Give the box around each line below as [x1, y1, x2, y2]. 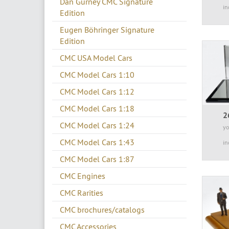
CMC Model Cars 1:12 [60, 86, 134, 97]
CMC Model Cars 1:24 [60, 120, 134, 130]
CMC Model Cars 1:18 [60, 103, 134, 113]
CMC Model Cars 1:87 [60, 153, 134, 164]
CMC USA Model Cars [60, 52, 132, 63]
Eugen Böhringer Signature [60, 24, 154, 35]
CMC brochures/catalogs [60, 204, 145, 215]
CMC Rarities [60, 187, 103, 198]
